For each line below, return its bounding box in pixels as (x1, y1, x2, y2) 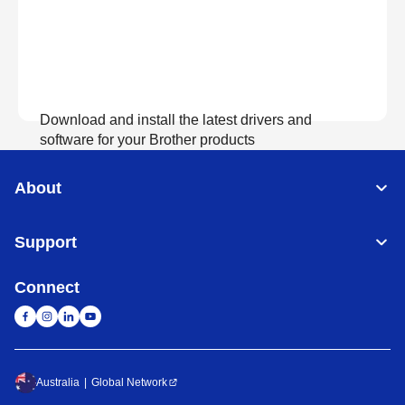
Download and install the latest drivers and (40, 112, 312, 127)
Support (14, 233, 77, 251)
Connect (14, 278, 80, 297)
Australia (36, 376, 80, 389)
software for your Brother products (40, 132, 255, 147)
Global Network (91, 376, 167, 389)
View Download (149, 184, 256, 200)
